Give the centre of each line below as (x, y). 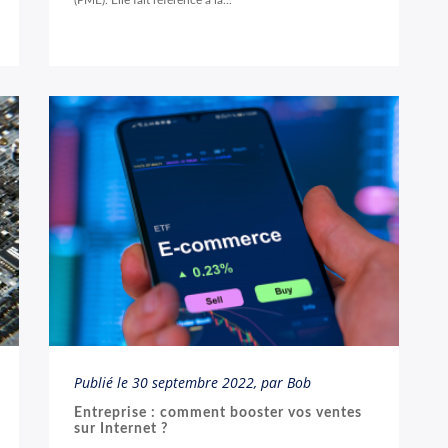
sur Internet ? (121, 429)
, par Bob (282, 382)
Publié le (103, 382)
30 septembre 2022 (193, 382)
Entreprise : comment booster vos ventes (218, 413)
